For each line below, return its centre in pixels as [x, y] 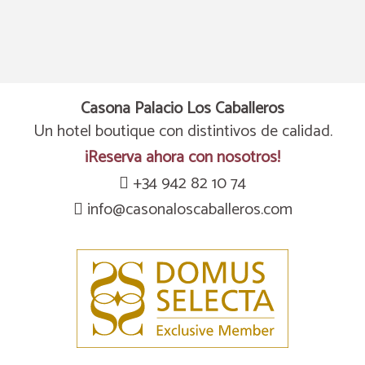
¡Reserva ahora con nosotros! [182, 158]
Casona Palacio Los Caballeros [182, 109]
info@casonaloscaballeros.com [189, 210]
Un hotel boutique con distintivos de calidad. [182, 132]
